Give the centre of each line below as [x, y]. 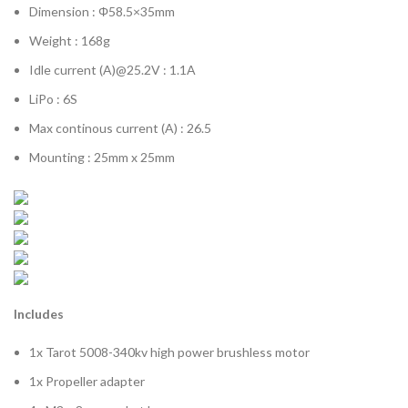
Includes [39, 314]
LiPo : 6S [53, 99]
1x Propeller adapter [87, 382]
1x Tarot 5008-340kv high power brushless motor [169, 352]
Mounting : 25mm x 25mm [102, 158]
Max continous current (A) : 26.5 [120, 128]
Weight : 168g [70, 41]
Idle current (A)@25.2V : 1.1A [112, 70]
